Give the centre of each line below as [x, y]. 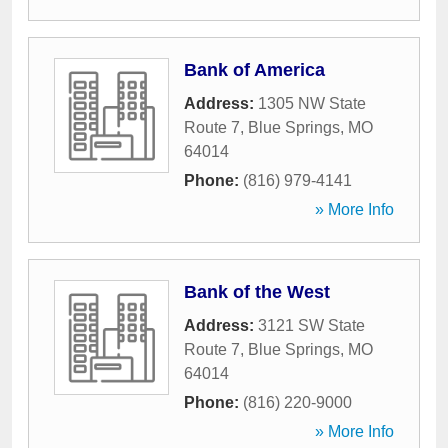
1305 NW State [312, 103]
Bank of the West [257, 292]
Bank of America [254, 70]
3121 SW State [311, 325]
